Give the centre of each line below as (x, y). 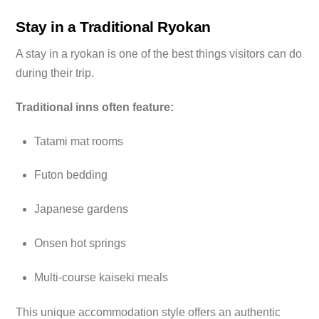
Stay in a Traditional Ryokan (113, 26)
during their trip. (55, 73)
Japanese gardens (81, 209)
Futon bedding (71, 175)
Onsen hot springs (80, 243)
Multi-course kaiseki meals (101, 277)
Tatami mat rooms (79, 141)
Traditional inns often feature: (95, 107)
